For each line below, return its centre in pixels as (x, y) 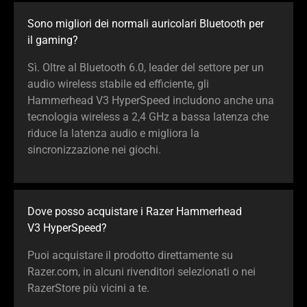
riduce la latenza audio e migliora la (113, 134)
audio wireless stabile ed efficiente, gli (118, 84)
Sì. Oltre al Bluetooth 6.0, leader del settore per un (146, 68)
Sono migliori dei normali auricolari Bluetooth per (146, 24)
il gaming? (53, 40)
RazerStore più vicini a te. (88, 288)
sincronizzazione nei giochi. (94, 150)
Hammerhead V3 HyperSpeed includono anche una (151, 101)
